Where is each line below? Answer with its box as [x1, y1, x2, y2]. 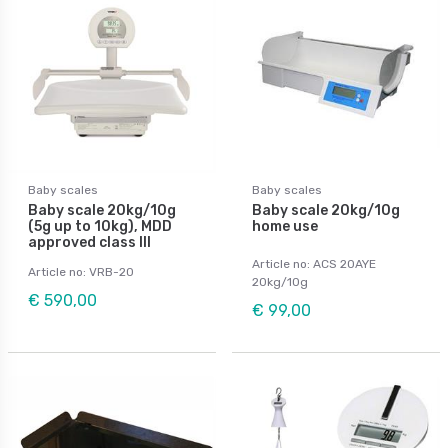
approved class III [28, 233, 151, 251]
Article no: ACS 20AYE [252, 256, 376, 271]
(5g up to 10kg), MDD [28, 217, 172, 235]
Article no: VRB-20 [28, 264, 134, 279]
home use [252, 217, 318, 235]
